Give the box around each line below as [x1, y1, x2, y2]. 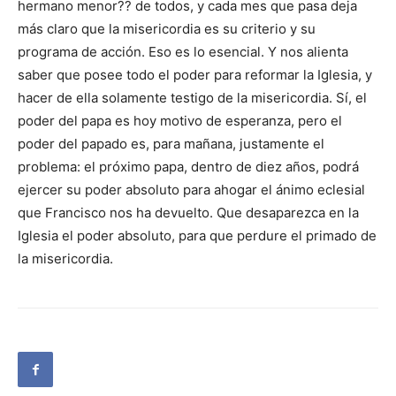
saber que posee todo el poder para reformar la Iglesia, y [18, 66, 372, 84]
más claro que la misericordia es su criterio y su [18, 20, 316, 38]
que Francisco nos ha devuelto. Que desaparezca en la [18, 204, 359, 222]
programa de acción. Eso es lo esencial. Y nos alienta [18, 43, 348, 61]
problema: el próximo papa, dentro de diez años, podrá [18, 158, 359, 176]
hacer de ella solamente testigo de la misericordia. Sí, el [18, 89, 367, 107]
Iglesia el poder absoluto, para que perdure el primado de [18, 227, 377, 245]
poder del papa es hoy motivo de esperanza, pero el [18, 112, 342, 130]
